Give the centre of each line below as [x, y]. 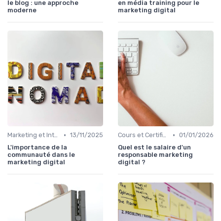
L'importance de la [37, 147]
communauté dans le [41, 155]
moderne [22, 10]
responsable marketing [155, 155]
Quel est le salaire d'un [154, 147]
